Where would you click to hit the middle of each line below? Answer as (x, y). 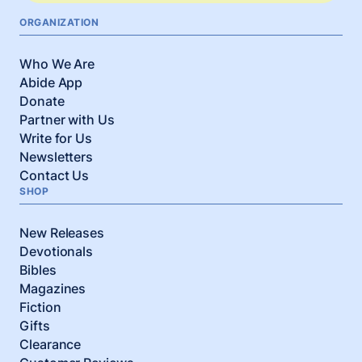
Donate (42, 101)
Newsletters (57, 156)
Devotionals (57, 251)
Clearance (51, 344)
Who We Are (57, 63)
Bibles (38, 269)
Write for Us (56, 138)
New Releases (62, 232)
